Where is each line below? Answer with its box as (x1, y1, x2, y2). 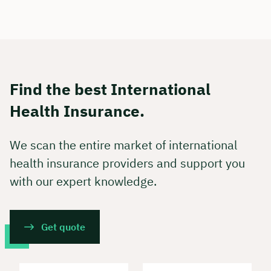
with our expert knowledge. (10, 173, 157, 190)
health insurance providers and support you (10, 155, 245, 172)
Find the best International (10, 79, 211, 100)
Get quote (41, 221, 85, 233)
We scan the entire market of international (10, 137, 237, 154)
